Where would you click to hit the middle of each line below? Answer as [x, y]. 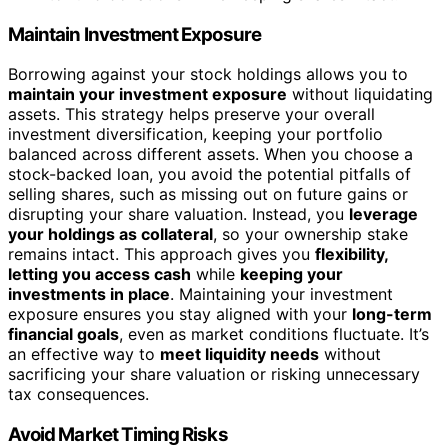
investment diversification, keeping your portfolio [195, 134]
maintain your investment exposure [147, 94]
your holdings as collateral [110, 234]
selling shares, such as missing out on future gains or [208, 194]
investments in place [89, 294]
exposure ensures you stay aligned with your [180, 314]
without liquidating [360, 94]
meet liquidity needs [239, 354]
